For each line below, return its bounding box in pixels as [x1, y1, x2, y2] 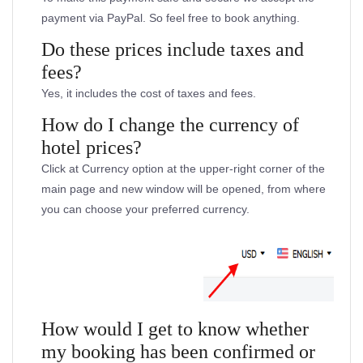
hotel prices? [41, 136, 142, 158]
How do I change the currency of [41, 113, 299, 135]
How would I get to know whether [41, 318, 309, 340]
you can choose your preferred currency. [41, 202, 250, 216]
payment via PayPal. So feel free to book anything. [41, 11, 300, 24]
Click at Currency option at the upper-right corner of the [41, 161, 325, 175]
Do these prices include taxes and [41, 38, 304, 60]
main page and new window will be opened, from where [41, 181, 326, 195]
